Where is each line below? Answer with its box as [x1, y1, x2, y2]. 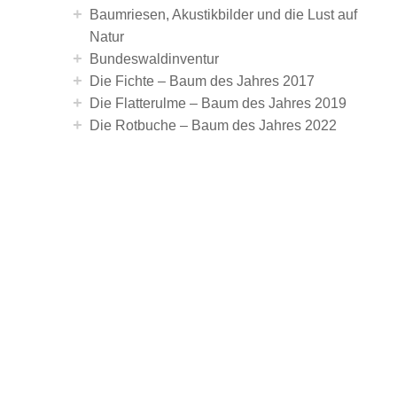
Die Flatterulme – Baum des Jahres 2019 [90, 96, 346, 111]
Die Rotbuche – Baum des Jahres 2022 [90, 118, 337, 133]
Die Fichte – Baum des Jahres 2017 [90, 74, 315, 89]
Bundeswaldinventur [90, 51, 219, 66]
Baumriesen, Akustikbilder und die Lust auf [90, 7, 357, 22]
